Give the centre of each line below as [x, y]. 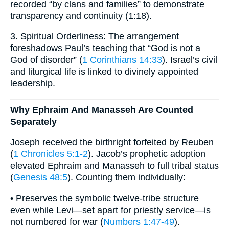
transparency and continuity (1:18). [81, 16]
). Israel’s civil [190, 60]
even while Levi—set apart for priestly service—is [110, 210]
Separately [33, 121]
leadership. [33, 84]
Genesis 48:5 [40, 178]
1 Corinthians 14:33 [122, 60]
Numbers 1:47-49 [139, 222]
